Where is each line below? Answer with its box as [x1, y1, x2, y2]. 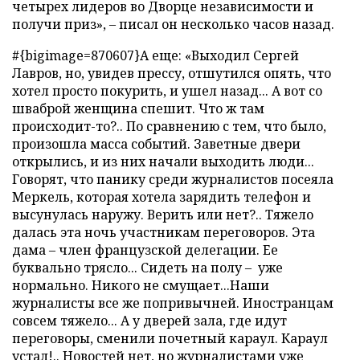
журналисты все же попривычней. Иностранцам [12, 294, 333, 313]
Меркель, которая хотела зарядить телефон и [12, 188, 311, 207]
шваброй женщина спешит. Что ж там [12, 100, 264, 118]
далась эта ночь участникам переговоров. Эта [12, 223, 315, 242]
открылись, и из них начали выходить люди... [12, 153, 314, 171]
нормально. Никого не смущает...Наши [12, 276, 269, 295]
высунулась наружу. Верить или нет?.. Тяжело [12, 206, 313, 224]
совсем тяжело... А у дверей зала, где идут [12, 312, 287, 330]
